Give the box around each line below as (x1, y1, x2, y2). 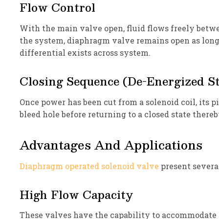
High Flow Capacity (20, 185, 133, 203)
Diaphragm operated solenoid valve (20, 160, 159, 171)
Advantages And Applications (20, 134, 202, 154)
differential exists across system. (20, 47, 151, 58)
